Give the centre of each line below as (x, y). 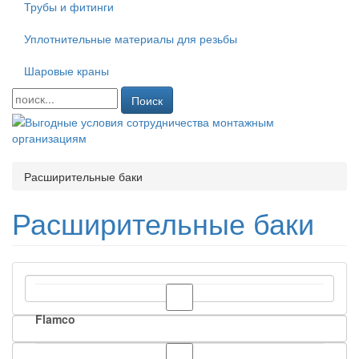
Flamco (55, 319)
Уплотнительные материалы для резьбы (131, 38)
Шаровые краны (67, 71)
